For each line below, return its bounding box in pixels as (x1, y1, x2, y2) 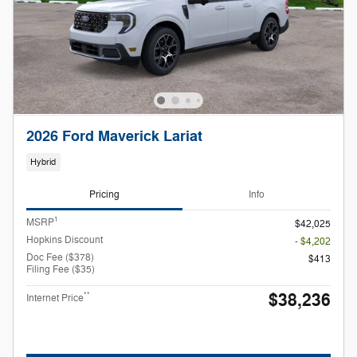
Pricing (89, 188, 120, 202)
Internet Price (26, 291, 84, 304)
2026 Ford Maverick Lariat (26, 127, 202, 146)
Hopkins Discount (26, 233, 103, 246)
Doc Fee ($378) (26, 250, 94, 264)
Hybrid (30, 157, 57, 168)
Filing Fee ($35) (26, 262, 95, 276)
